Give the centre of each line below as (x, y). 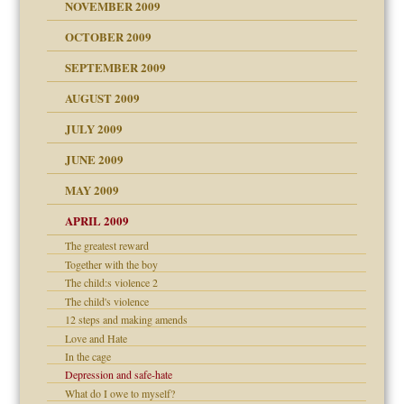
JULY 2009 (94, 129)
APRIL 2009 (97, 221)
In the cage (88, 357)
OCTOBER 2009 (109, 37)
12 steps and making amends (127, 320)
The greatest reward (107, 246)
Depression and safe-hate (119, 375)
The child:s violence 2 (112, 283)
